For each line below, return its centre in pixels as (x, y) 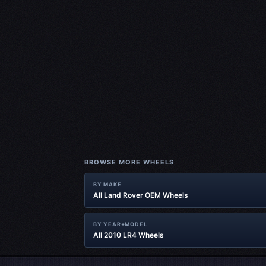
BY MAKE (107, 184)
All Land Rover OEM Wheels (141, 195)
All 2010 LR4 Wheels (129, 235)
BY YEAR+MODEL (120, 224)
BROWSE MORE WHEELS (129, 162)
